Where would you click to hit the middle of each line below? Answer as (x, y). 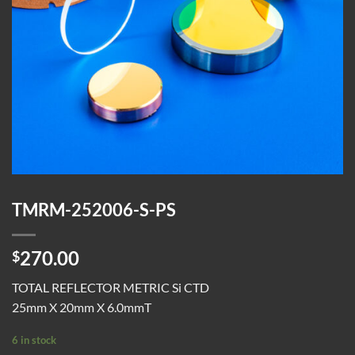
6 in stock (34, 340)
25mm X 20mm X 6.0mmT (82, 307)
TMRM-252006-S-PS (94, 209)
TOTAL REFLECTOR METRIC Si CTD (111, 287)
